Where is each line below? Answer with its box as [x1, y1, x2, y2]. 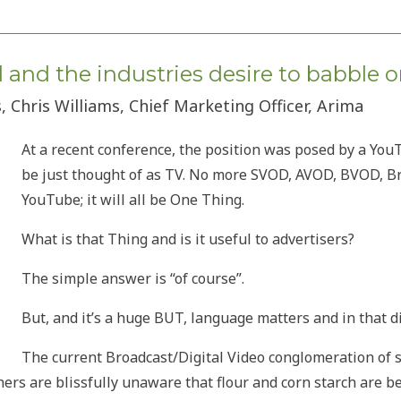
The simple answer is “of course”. [21, 268, 244, 288]
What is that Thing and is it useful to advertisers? [21, 228, 354, 249]
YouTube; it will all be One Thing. [21, 189, 244, 209]
